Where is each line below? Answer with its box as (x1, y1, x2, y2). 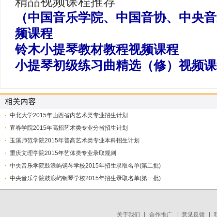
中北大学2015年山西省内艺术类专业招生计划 (10, 112, 128, 119)
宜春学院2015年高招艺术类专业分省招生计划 (10, 124, 128, 131)
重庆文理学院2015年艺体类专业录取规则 (10, 150, 116, 156)
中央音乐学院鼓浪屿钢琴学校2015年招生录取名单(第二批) (10, 162, 161, 169)
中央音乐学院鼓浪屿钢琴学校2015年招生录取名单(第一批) (10, 175, 161, 182)
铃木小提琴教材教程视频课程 (15, 43, 179, 56)
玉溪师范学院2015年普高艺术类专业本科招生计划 (10, 137, 139, 144)
